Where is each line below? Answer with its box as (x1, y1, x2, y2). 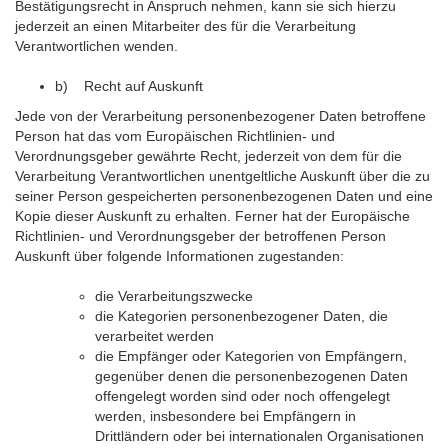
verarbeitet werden (95, 328, 214, 344)
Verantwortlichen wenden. (15, 38, 178, 54)
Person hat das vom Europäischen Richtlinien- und (15, 128, 335, 144)
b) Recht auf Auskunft (55, 78, 203, 94)
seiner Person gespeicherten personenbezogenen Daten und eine (15, 188, 433, 204)
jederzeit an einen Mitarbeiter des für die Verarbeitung (15, 18, 356, 34)
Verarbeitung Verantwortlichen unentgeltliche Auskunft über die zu (15, 168, 430, 184)
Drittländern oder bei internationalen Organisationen (95, 428, 424, 444)
